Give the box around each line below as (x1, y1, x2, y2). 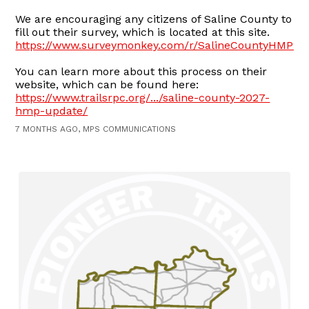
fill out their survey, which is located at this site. (15, 26, 270, 39)
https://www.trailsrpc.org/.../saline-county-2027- (15, 91, 270, 105)
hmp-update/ (15, 104, 88, 118)
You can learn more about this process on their (15, 65, 268, 79)
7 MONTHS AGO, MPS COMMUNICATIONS (15, 124, 177, 134)
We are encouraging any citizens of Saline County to (15, 12, 292, 26)
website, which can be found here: (15, 78, 199, 92)
